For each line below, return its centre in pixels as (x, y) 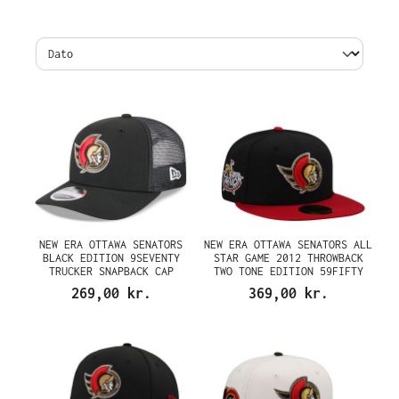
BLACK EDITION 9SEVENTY (111, 257)
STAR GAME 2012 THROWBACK (288, 257)
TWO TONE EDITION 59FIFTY (288, 271)
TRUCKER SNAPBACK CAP (111, 271)
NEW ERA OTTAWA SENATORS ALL (288, 244)
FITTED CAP (288, 284)
